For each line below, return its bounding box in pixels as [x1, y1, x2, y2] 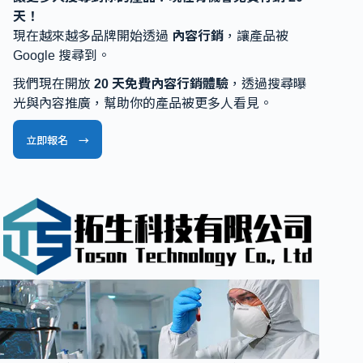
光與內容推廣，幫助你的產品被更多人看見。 [13, 96, 272, 110]
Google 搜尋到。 [13, 48, 110, 62]
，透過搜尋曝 [228, 76, 306, 91]
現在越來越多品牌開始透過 [13, 28, 172, 43]
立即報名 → [26, 131, 89, 147]
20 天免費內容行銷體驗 [94, 76, 228, 91]
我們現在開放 [13, 76, 94, 91]
